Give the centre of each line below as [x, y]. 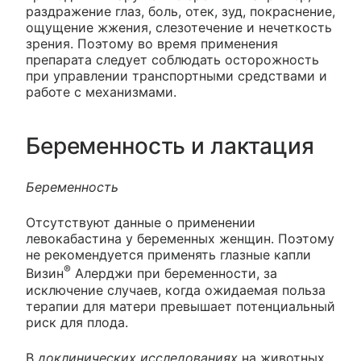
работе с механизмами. [101, 92]
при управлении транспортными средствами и [176, 76]
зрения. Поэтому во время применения [152, 44]
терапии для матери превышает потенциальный [180, 306]
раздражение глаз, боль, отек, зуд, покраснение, [180, 12]
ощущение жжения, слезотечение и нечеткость [179, 28]
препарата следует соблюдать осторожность [172, 60]
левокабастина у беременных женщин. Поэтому [180, 239]
